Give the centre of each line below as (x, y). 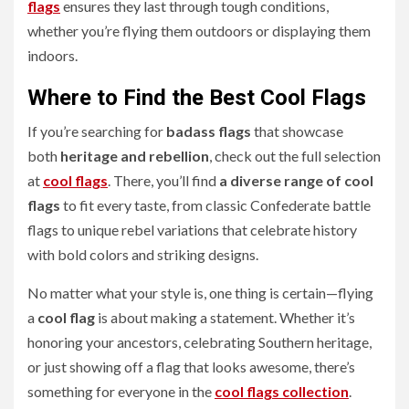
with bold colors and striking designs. (143, 254)
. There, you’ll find (163, 180)
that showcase (297, 131)
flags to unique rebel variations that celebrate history (192, 230)
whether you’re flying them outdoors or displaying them (199, 31)
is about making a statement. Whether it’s (225, 317)
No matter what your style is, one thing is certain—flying (200, 293)
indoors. (52, 55)
